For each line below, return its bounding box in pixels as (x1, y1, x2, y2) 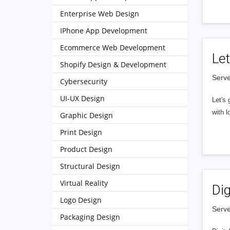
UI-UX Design (60, 93, 105, 103)
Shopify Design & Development (60, 60, 166, 69)
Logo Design (60, 195, 102, 205)
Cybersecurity (60, 76, 107, 86)
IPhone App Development (60, 26, 147, 35)
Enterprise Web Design (60, 9, 139, 18)
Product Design (60, 144, 112, 154)
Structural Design (60, 161, 120, 171)
